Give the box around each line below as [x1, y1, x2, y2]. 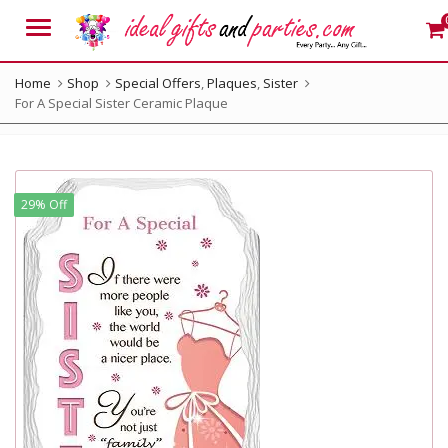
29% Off [21, 196, 68, 214]
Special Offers [115, 74, 201, 92]
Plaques [207, 74, 257, 92]
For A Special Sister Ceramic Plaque [15, 94, 228, 112]
